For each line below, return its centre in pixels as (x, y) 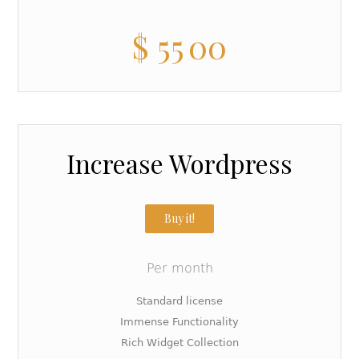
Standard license (179, 301)
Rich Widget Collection (179, 343)
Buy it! (179, 218)
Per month (179, 268)
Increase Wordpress (179, 163)
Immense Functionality (179, 322)
